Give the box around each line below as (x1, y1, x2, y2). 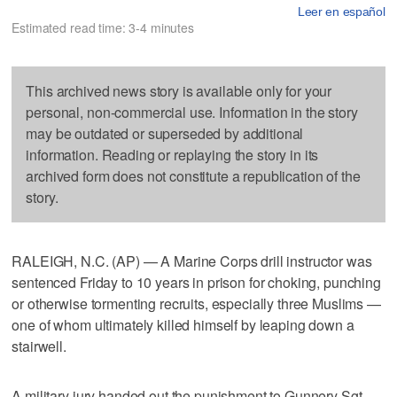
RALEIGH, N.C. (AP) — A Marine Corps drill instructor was (12, 250, 372, 271)
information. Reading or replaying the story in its (26, 144, 319, 165)
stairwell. (12, 335, 66, 356)
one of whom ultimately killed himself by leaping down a (12, 314, 354, 335)
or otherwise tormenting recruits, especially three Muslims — (12, 292, 381, 314)
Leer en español (297, 4, 385, 19)
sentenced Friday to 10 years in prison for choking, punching (12, 271, 381, 292)
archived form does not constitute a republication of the (26, 165, 361, 186)
